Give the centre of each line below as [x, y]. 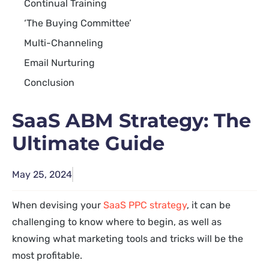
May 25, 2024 [42, 174]
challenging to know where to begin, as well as [117, 222]
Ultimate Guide [88, 143]
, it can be [209, 205]
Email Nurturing [59, 63]
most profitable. [47, 255]
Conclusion [49, 83]
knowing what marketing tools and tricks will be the [128, 239]
